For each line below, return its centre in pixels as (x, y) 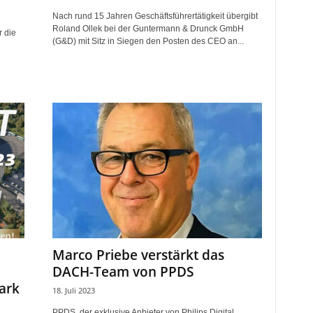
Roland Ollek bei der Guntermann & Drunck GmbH (148, 29)
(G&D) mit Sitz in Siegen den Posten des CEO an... (148, 41)
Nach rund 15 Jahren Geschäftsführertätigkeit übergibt (155, 16)
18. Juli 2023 (73, 290)
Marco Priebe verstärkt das (138, 255)
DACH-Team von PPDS (123, 272)
